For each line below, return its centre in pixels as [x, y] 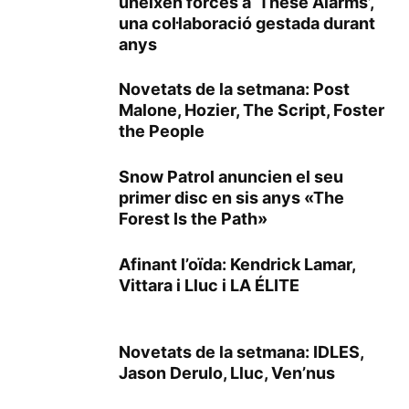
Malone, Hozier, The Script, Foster [252, 110]
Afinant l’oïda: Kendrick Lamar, [237, 264]
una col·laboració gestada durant [247, 23]
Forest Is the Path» [193, 218]
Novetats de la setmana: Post [234, 89]
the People [162, 131]
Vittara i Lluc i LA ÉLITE [209, 285]
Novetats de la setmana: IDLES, [241, 351]
